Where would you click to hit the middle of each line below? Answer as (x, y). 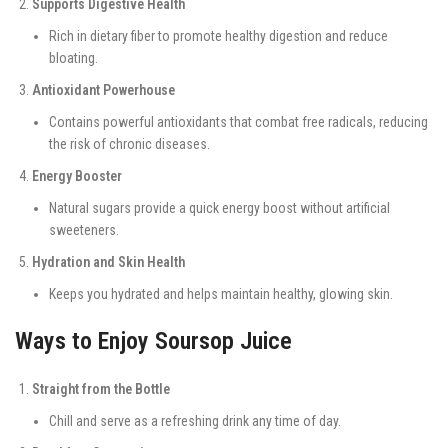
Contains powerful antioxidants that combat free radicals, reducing (238, 121)
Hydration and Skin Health (108, 261)
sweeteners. (84, 229)
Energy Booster (77, 175)
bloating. (73, 57)
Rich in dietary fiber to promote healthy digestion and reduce (218, 35)
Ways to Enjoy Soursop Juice (153, 340)
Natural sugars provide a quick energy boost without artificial (219, 207)
